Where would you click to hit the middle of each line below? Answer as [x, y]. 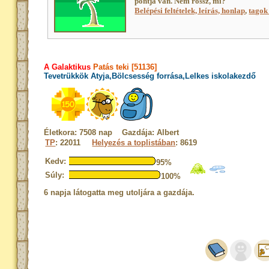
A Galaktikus [68, 67]
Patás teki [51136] [124, 67]
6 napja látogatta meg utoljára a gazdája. [119, 192]
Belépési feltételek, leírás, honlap [190, 11]
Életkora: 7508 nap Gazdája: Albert [112, 132]
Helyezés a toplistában [134, 143]
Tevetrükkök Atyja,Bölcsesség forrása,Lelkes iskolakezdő [150, 76]
